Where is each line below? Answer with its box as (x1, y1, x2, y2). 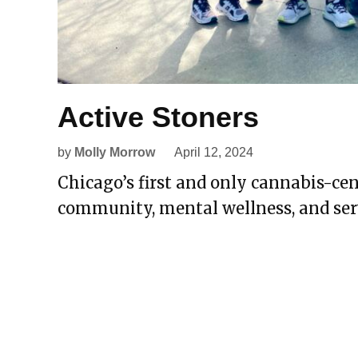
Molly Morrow (74, 145, 155, 159)
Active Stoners (58, 100, 259, 133)
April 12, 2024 (174, 145, 253, 159)
